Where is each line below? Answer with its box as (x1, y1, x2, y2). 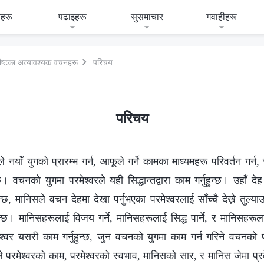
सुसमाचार (130, 11, 163, 22)
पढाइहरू (58, 11, 87, 22)
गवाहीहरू (206, 11, 237, 22)
